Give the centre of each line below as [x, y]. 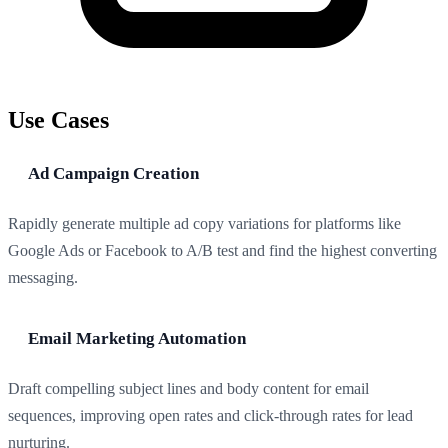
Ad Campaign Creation [113, 174]
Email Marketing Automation [137, 339]
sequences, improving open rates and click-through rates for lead [210, 416]
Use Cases [58, 120]
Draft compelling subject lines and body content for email [188, 389]
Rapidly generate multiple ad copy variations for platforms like [204, 224]
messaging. [43, 278]
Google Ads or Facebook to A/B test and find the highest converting [222, 251]
